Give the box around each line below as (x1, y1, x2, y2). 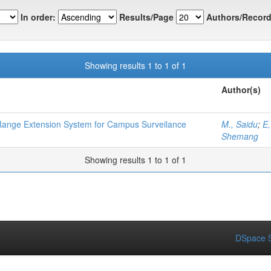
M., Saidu (221, 118, 258, 131)
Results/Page (119, 10, 174, 23)
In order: (21, 10, 56, 23)
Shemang (221, 130, 258, 143)
